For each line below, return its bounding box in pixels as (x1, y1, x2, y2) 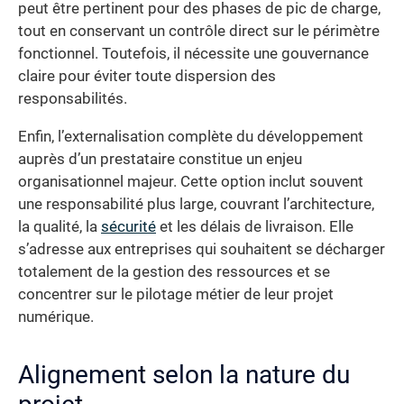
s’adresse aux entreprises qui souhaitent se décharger (18, 240, 385, 258)
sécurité (101, 217, 156, 235)
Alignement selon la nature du (18, 359, 350, 390)
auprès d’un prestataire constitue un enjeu (18, 150, 302, 168)
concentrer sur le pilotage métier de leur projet (18, 285, 334, 303)
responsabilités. (18, 90, 127, 108)
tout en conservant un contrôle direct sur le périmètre (18, 23, 380, 41)
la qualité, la (18, 217, 101, 235)
